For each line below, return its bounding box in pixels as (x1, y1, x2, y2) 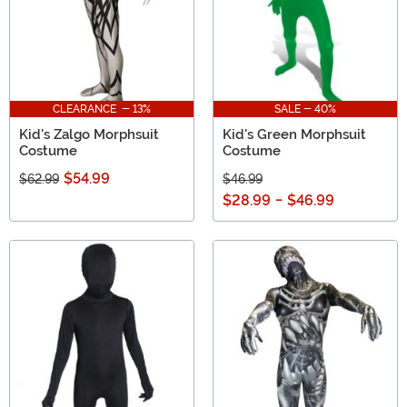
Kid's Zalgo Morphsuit (19, 126, 159, 144)
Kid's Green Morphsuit (223, 126, 366, 144)
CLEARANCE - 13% (53, 103, 151, 116)
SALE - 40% (274, 103, 336, 116)
